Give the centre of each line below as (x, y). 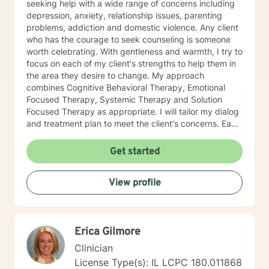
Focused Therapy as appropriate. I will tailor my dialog (133, 111)
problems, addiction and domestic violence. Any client (132, 27)
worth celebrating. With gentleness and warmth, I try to (134, 51)
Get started (134, 152)
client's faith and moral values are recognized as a (125, 135)
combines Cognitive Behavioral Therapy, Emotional (126, 87)
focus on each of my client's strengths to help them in (131, 63)
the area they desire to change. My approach (115, 75)
